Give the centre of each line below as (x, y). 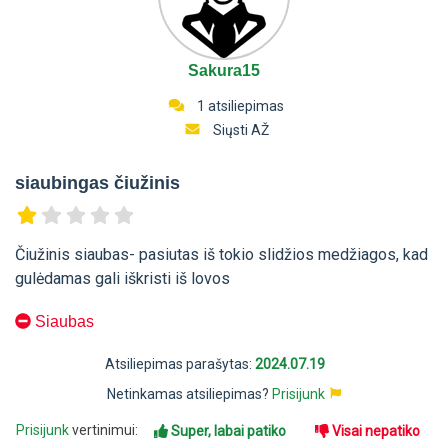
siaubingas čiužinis (97, 182)
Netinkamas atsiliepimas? (189, 394)
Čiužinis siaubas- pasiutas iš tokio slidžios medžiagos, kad (221, 255)
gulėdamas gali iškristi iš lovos (122, 279)
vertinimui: (105, 430)
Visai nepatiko (376, 431)
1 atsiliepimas (239, 105)
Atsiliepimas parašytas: (180, 364)
